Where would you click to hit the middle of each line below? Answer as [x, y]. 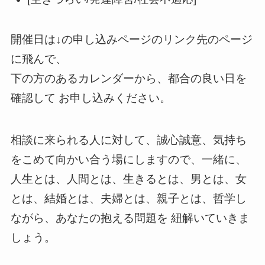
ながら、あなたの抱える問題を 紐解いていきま [130, 218]
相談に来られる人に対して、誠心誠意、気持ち [128, 140]
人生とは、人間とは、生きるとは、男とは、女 [128, 179]
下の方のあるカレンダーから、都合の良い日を [128, 79]
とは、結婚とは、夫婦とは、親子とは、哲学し [128, 198]
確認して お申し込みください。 [91, 98]
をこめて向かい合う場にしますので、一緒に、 [128, 159]
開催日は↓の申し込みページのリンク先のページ [131, 40]
